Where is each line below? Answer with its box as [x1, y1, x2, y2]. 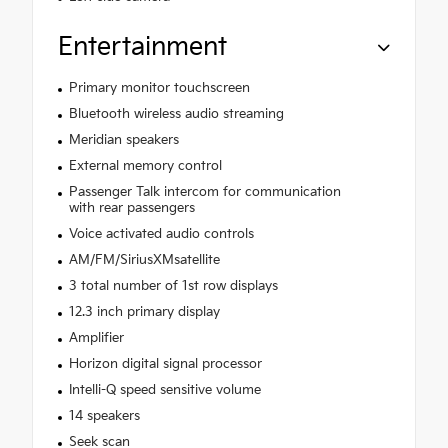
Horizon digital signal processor [68, 355, 262, 372]
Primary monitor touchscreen [68, 79, 250, 96]
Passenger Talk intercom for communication [68, 183, 341, 200]
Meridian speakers [68, 131, 179, 148]
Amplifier [68, 329, 124, 346]
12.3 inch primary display [68, 303, 220, 320]
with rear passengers [68, 199, 195, 216]
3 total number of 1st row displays [68, 277, 278, 294]
